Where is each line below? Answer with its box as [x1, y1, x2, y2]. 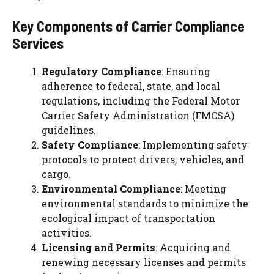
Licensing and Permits [42, 241, 155, 254]
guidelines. [42, 124, 96, 137]
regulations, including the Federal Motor [42, 94, 240, 108]
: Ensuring [161, 65, 210, 78]
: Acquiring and [155, 241, 231, 254]
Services [12, 34, 64, 53]
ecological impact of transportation [42, 212, 215, 225]
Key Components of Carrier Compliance [12, 17, 245, 35]
